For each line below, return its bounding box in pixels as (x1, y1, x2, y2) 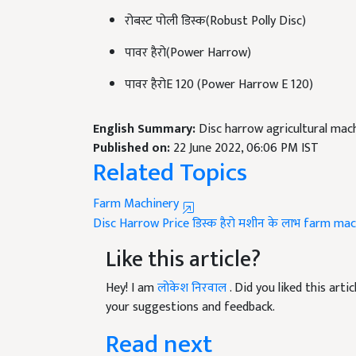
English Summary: (93, 99, 199, 122)
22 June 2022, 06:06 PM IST (173, 118, 319, 141)
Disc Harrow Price (93, 194, 189, 216)
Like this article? (106, 222, 261, 260)
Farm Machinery (93, 174, 182, 196)
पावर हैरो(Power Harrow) (125, 23, 251, 45)
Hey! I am (106, 258, 157, 281)
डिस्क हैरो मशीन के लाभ (192, 194, 300, 216)
